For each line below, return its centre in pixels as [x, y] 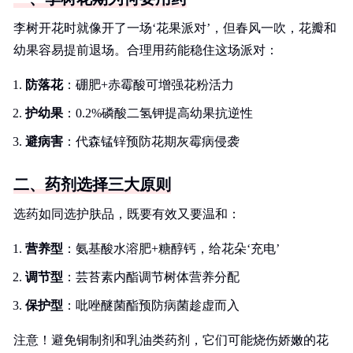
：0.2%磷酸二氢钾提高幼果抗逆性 [158, 113]
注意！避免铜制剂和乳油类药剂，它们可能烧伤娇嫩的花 [171, 340]
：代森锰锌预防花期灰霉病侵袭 [151, 141]
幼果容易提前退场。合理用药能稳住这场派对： [146, 50]
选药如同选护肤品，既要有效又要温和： [127, 214]
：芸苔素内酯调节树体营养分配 [151, 277]
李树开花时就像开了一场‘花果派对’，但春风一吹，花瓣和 [175, 28]
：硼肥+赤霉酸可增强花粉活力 [149, 85]
